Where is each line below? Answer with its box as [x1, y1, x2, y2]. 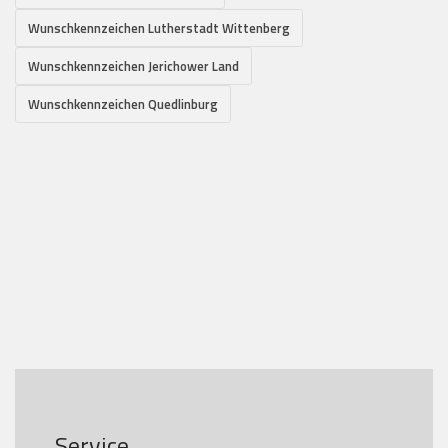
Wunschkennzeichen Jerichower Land [28, 55, 239, 76]
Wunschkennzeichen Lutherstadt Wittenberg [28, 17, 290, 38]
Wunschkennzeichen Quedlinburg [28, 93, 218, 114]
